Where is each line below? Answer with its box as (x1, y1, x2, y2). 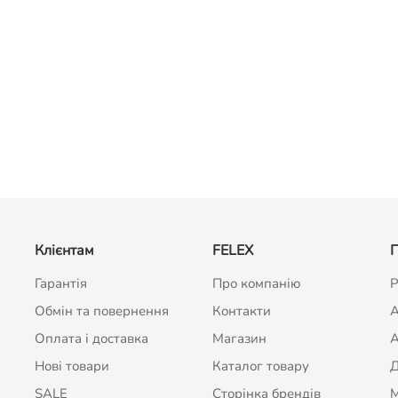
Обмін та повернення (34, 302, 169, 321)
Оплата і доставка (34, 330, 148, 348)
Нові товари (34, 357, 109, 376)
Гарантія (34, 275, 87, 293)
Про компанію (211, 275, 301, 293)
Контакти (211, 302, 271, 321)
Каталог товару (211, 357, 309, 376)
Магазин (211, 330, 267, 348)
